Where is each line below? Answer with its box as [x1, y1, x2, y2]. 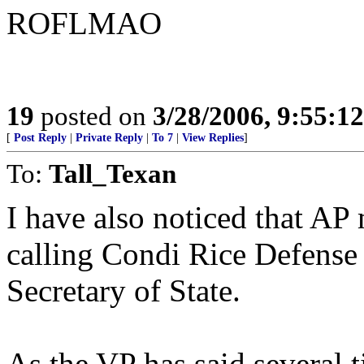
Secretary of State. [6, 273, 240, 308]
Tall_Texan [49, 158, 176, 188]
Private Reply [76, 132, 143, 144]
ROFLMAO [6, 6, 162, 41]
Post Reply [14, 132, 67, 144]
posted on [34, 101, 153, 131]
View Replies [182, 132, 244, 144]
